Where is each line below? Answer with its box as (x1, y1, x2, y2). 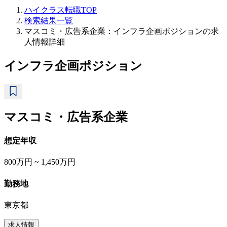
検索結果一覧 (24, 16, 73, 25)
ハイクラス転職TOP (24, 6, 97, 14)
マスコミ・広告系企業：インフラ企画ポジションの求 (24, 27, 219, 35)
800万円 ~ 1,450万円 (4, 158, 75, 167)
